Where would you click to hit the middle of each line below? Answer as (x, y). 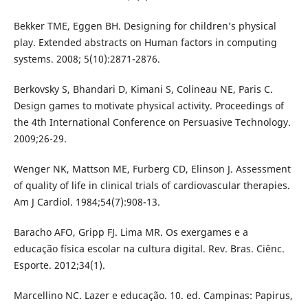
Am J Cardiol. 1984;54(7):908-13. (87, 202)
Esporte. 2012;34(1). (59, 265)
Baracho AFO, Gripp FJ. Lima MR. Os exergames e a (131, 232)
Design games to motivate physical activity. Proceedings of (148, 106)
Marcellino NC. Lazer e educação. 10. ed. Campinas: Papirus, (153, 296)
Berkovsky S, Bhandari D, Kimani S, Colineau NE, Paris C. (143, 89)
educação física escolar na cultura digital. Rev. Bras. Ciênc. (149, 249)
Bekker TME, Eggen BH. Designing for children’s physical (145, 26)
